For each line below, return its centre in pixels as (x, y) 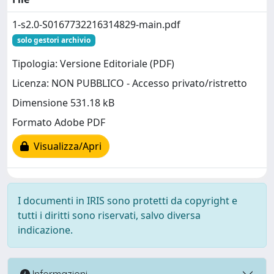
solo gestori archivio (54, 40)
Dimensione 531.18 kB (63, 103)
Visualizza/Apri (65, 146)
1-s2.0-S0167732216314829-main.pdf (96, 24)
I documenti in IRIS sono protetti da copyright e (128, 201)
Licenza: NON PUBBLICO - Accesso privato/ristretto (130, 83)
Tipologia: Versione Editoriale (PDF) (93, 64)
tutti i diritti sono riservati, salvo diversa (109, 215)
